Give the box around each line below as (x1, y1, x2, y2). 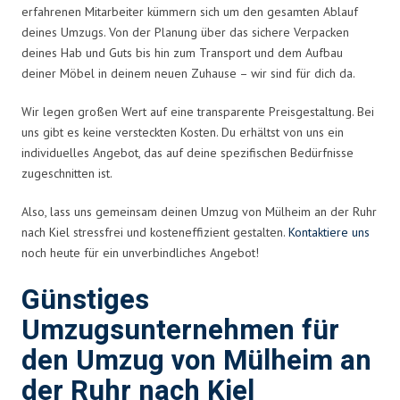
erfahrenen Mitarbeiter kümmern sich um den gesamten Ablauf (21, 3, 358, 20)
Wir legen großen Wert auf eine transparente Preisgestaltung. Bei (21, 103, 374, 120)
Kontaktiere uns (288, 223, 370, 240)
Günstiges (21, 279, 149, 321)
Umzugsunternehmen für (21, 310, 339, 351)
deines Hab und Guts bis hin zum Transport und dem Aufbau (21, 44, 343, 61)
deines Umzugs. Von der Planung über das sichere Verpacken (21, 23, 349, 40)
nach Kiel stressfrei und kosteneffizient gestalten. (21, 223, 288, 240)
